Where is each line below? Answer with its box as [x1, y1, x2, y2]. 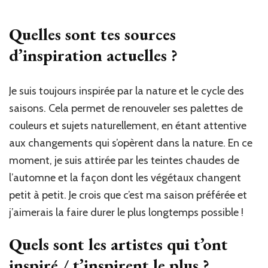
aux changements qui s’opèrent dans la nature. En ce [9, 136, 252, 150]
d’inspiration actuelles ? [9, 44, 178, 66]
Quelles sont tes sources [9, 23, 176, 45]
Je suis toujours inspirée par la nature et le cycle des [9, 84, 244, 98]
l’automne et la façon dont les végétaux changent [9, 171, 241, 185]
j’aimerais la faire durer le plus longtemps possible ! [9, 206, 243, 220]
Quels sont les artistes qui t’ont [9, 233, 228, 255]
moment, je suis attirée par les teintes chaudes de [9, 154, 239, 167]
